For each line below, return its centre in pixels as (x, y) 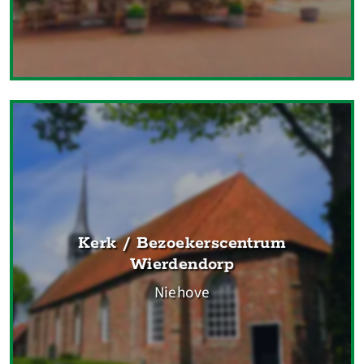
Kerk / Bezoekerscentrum (182, 244)
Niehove (182, 293)
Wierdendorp (182, 265)
